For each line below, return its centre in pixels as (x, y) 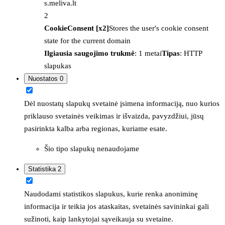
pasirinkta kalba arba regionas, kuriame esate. (96, 128)
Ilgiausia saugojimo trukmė (89, 53)
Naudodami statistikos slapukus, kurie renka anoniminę (111, 194)
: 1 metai (148, 53)
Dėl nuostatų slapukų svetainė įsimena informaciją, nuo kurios (122, 103)
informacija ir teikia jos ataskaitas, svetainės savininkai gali (117, 206)
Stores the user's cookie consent (159, 28)
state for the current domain (87, 40)
